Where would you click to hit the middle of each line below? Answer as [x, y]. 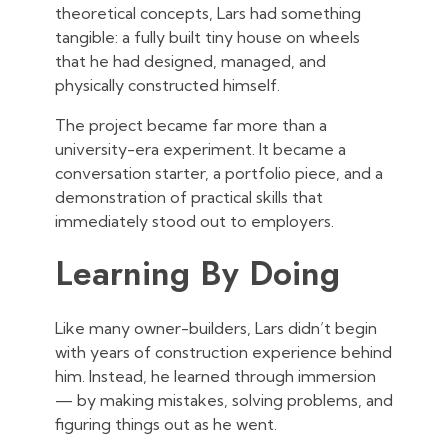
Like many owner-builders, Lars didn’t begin [216, 327]
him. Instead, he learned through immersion [215, 375]
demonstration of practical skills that [189, 196]
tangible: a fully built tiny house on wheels [207, 36]
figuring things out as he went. [166, 423]
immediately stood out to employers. [194, 220]
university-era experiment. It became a [200, 148]
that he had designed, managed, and [190, 60]
